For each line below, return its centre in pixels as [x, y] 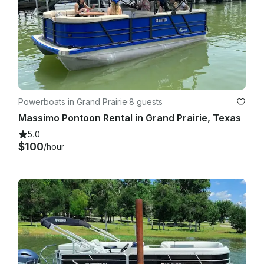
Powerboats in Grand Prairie [73, 101]
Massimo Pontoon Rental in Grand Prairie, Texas [130, 118]
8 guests [146, 101]
